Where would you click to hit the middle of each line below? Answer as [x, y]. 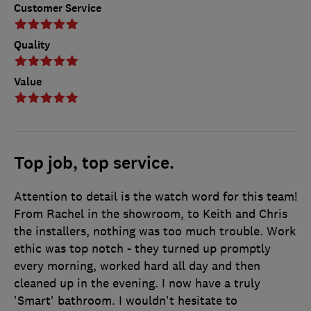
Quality [32, 45]
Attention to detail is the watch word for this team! [155, 197]
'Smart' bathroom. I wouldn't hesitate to [126, 301]
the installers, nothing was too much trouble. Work [155, 232]
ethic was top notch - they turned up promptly [142, 249]
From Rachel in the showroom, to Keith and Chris [151, 214]
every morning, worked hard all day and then [137, 266]
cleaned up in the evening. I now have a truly [137, 284]
